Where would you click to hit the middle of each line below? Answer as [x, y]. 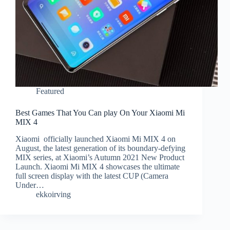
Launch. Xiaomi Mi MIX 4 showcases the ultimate [98, 167]
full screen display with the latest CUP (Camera [92, 176]
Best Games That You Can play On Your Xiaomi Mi [100, 113]
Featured [50, 91]
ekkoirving [53, 195]
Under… [30, 185]
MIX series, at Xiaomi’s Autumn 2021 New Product [100, 158]
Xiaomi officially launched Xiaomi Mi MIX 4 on [95, 139]
